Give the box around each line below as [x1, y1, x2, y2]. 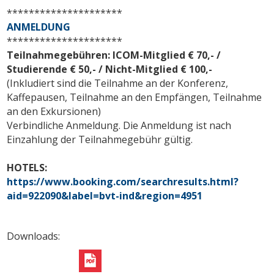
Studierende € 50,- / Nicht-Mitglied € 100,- [7, 62, 213, 76]
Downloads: [7, 229, 63, 243]
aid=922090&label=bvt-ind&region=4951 [7, 188, 203, 202]
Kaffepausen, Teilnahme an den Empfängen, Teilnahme [7, 90, 262, 104]
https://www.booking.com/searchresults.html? [7, 174, 239, 188]
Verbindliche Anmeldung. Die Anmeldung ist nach [7, 118, 232, 132]
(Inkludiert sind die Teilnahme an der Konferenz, [7, 76, 229, 90]
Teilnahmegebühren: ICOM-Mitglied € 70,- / [7, 48, 221, 62]
